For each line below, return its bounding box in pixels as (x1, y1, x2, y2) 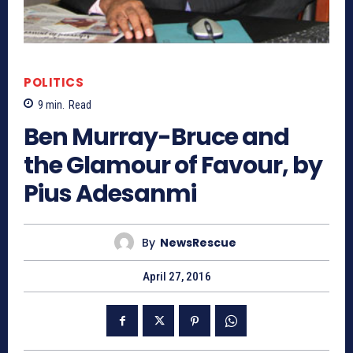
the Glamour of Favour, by (24, 149, 322, 183)
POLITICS (24, 74, 84, 91)
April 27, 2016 (142, 269, 211, 284)
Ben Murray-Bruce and (24, 121, 289, 154)
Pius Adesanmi (24, 177, 196, 211)
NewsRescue (160, 234, 236, 251)
